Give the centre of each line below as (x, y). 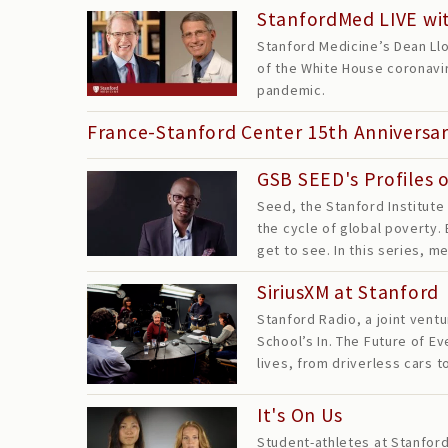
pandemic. (291, 90)
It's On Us (300, 415)
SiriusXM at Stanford (348, 292)
